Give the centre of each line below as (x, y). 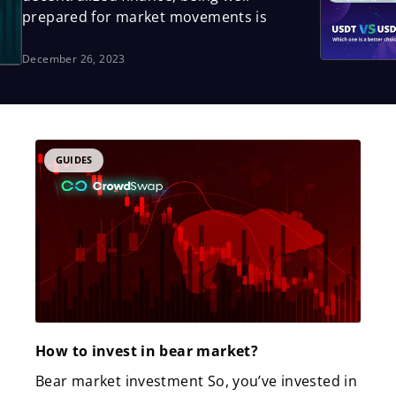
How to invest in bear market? (147, 351)
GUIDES (74, 160)
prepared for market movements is (145, 17)
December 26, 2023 (74, 59)
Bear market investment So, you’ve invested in (197, 381)
